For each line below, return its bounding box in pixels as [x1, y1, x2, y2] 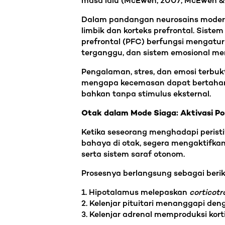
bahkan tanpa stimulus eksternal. [81, 89, 215, 99]
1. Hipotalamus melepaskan [81, 188, 189, 198]
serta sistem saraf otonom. [81, 150, 185, 160]
